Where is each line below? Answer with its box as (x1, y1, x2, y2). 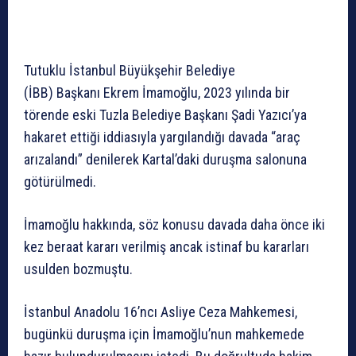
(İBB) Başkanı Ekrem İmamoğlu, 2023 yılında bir (24, 84, 290, 102)
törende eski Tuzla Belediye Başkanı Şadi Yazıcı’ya (24, 106, 307, 124)
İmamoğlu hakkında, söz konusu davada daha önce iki (24, 216, 325, 234)
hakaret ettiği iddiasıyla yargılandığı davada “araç (24, 129, 300, 146)
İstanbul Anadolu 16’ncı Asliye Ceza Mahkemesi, (24, 304, 297, 321)
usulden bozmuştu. (24, 261, 133, 278)
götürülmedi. (24, 173, 96, 191)
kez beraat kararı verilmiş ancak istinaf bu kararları (24, 238, 309, 256)
